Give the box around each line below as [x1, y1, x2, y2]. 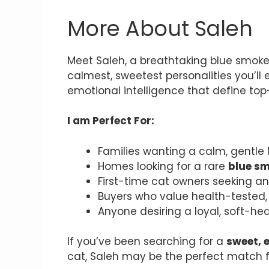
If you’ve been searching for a [67, 234, 226, 249]
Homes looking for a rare [98, 159, 228, 174]
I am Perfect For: [67, 113, 154, 128]
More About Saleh [67, 13, 253, 43]
